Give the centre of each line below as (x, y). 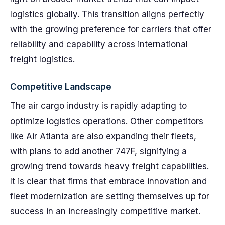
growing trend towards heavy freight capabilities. (109, 166)
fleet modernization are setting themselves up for (110, 196)
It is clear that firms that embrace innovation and (108, 181)
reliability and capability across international (99, 44)
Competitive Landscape (61, 87)
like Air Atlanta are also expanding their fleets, (103, 136)
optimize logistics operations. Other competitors (107, 121)
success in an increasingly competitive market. (105, 211)
